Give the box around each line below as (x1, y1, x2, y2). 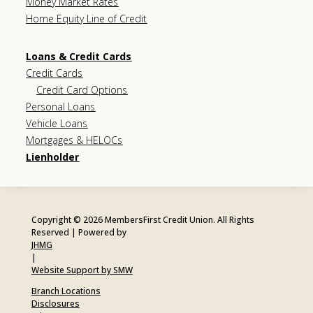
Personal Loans (26, 100, 96, 114)
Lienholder (26, 150, 80, 164)
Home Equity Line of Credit (26, 12, 147, 26)
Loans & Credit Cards (26, 50, 132, 64)
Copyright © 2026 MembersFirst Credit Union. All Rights (31, 214, 254, 226)
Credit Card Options (36, 83, 128, 97)
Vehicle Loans (26, 117, 88, 131)
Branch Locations (31, 285, 101, 298)
